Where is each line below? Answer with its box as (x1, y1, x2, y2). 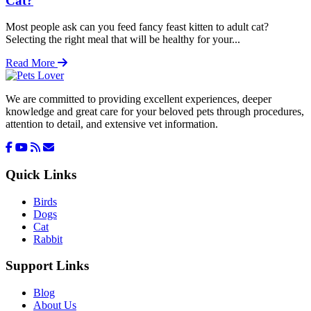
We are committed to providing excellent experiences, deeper (6, 93, 271, 106)
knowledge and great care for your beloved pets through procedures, (6, 106, 304, 118)
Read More (6, 57, 58, 69)
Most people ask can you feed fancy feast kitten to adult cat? (6, 21, 269, 33)
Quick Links (6, 167, 76, 183)
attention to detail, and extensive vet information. (6, 118, 218, 131)
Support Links (6, 258, 89, 274)
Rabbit (33, 233, 62, 245)
